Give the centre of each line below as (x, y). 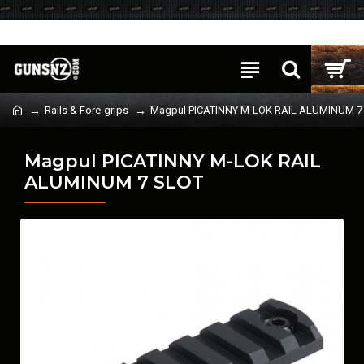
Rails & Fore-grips (87, 110)
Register (96, 32)
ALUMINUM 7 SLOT (114, 182)
